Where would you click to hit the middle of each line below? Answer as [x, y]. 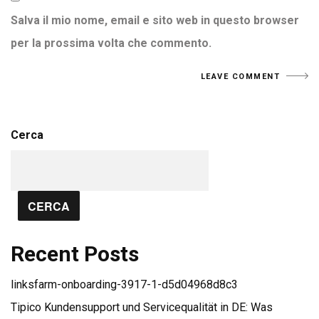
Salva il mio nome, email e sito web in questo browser [155, 20]
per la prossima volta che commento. [111, 43]
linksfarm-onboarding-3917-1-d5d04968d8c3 [124, 284]
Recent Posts [75, 254]
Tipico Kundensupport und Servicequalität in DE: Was [142, 307]
